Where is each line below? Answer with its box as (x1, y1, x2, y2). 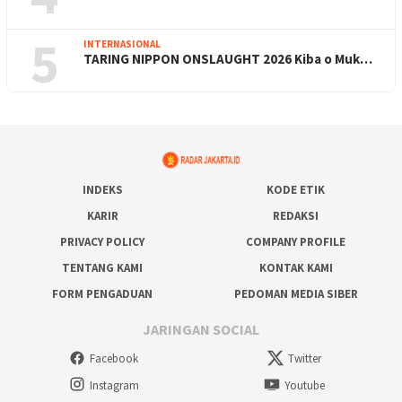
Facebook (90, 351, 138, 367)
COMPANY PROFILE (246, 234, 346, 250)
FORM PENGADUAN (52, 286, 153, 302)
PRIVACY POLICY (60, 234, 144, 250)
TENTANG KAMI (62, 260, 143, 276)
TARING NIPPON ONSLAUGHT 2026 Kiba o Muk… (83, 50, 372, 68)
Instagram (89, 378, 139, 394)
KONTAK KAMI (258, 260, 333, 276)
